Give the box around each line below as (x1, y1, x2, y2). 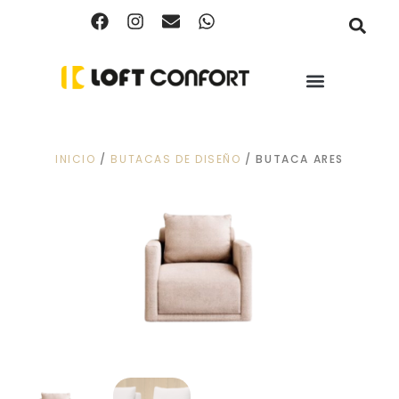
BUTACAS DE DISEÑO (110, 151, 241, 167)
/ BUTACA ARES (240, 151, 345, 167)
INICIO (54, 151, 96, 167)
